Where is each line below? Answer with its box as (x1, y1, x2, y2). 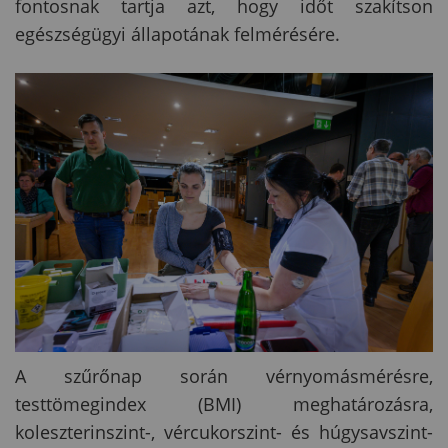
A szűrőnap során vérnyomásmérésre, (15, 363, 433, 388)
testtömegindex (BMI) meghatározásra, (15, 391, 433, 416)
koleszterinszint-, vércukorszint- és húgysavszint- (15, 419, 433, 444)
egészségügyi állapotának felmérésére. (15, 21, 340, 46)
